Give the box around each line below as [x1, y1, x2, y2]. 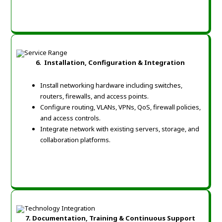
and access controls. [40, 113, 101, 123]
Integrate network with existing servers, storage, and [40, 124, 200, 134]
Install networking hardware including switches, [40, 81, 183, 90]
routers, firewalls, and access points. [40, 92, 149, 101]
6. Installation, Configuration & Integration [35, 58, 185, 67]
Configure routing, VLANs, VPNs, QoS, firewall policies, [40, 103, 201, 112]
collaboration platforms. [40, 135, 111, 145]
